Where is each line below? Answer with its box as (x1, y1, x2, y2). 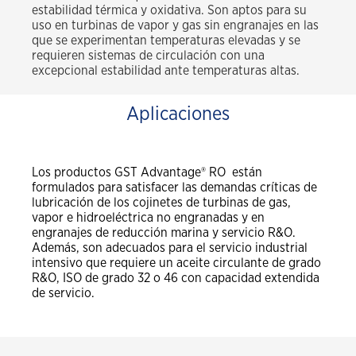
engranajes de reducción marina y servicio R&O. (32, 226, 296, 240)
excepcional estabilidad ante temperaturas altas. (32, 64, 300, 78)
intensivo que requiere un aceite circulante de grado (32, 257, 321, 270)
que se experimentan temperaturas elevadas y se (32, 34, 300, 48)
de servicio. (32, 287, 95, 300)
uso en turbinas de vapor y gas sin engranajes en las (32, 19, 319, 33)
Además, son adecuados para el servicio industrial (32, 242, 308, 255)
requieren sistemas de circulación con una (32, 49, 265, 63)
